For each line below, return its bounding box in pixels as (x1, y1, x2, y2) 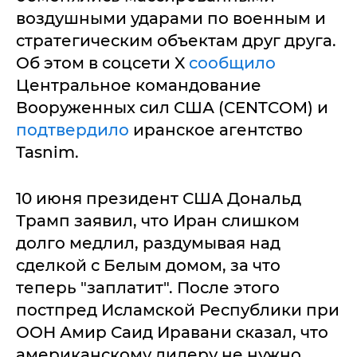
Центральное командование (16, 76, 261, 96)
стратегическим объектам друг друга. (16, 31, 336, 51)
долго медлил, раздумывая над (16, 233, 280, 253)
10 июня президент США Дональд (16, 189, 301, 209)
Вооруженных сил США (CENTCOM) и (16, 98, 328, 118)
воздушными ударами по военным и (16, 9, 326, 29)
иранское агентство (129, 120, 303, 140)
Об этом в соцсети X (16, 53, 189, 73)
